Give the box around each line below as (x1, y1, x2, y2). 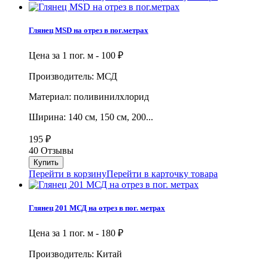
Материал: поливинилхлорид (29, 91, 149, 102)
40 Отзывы (29, 145, 74, 156)
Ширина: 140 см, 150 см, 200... (29, 111, 153, 122)
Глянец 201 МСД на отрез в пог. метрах (29, 203, 165, 213)
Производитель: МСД (29, 71, 117, 81)
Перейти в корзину (29, 168, 106, 179)
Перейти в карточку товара (106, 168, 218, 179)
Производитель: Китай (29, 249, 122, 260)
